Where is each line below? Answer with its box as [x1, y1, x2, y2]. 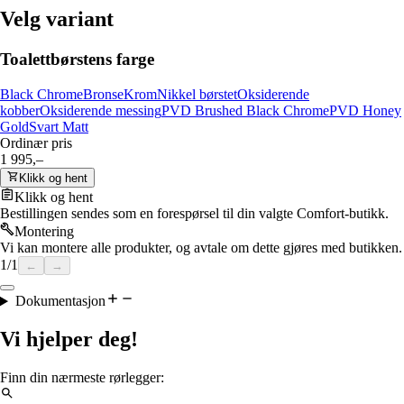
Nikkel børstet [157, 87, 237, 103]
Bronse [83, 87, 124, 103]
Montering [14, 224, 74, 240]
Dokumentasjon [14, 293, 106, 309]
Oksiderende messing [40, 103, 161, 119]
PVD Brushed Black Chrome [161, 103, 329, 119]
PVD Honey [329, 103, 401, 119]
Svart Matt [29, 119, 88, 135]
